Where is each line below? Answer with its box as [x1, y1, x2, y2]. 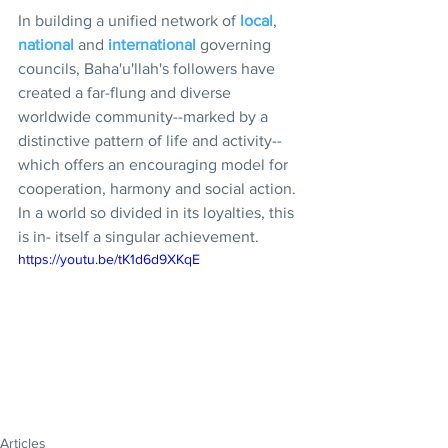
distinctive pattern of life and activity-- [18, 131, 282, 149]
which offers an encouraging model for [18, 155, 292, 173]
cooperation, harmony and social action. [18, 179, 300, 197]
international [108, 35, 200, 53]
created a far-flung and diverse [18, 83, 235, 101]
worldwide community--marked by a [18, 107, 272, 125]
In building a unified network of [18, 11, 240, 29]
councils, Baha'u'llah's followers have [18, 59, 279, 77]
